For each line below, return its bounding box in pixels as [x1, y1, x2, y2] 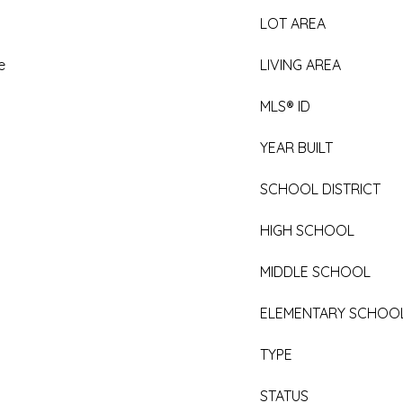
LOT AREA [260, 14, 326, 32]
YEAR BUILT [260, 139, 333, 157]
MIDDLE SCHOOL [260, 263, 371, 281]
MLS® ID [260, 97, 310, 115]
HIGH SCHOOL [260, 221, 354, 239]
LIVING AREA [260, 56, 341, 74]
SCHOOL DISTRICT [260, 180, 381, 198]
